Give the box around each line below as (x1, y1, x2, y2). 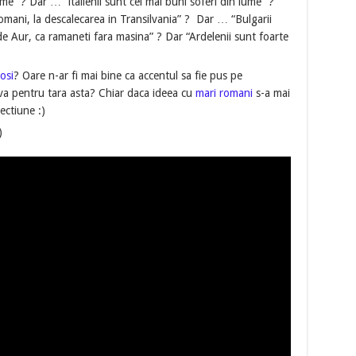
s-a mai (252, 87, 290, 100)
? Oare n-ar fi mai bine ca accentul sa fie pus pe (13, 69, 242, 83)
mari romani (195, 87, 253, 100)
